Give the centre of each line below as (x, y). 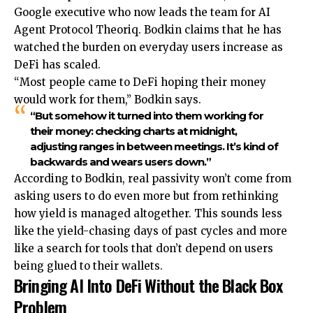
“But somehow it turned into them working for (146, 116)
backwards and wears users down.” (120, 162)
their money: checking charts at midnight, (133, 131)
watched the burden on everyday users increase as (148, 48)
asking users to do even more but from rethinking (146, 196)
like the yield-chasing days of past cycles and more (151, 231)
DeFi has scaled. (57, 65)
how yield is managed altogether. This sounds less (148, 214)
